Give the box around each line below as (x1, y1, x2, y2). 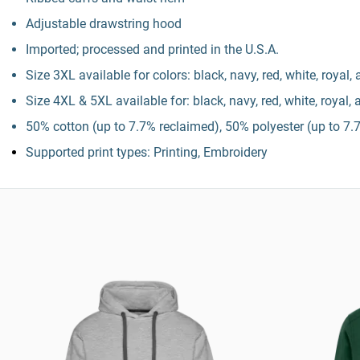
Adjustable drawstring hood (26, 16, 182, 31)
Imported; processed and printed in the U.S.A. (26, 42, 279, 57)
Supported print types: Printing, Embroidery (26, 145, 268, 160)
